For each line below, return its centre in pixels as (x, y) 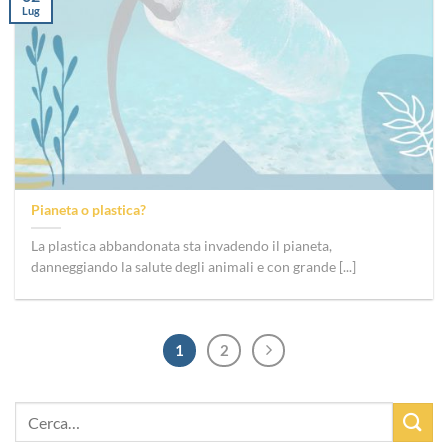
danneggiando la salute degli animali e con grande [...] (194, 267)
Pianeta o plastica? (89, 210)
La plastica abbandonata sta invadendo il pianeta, (182, 246)
